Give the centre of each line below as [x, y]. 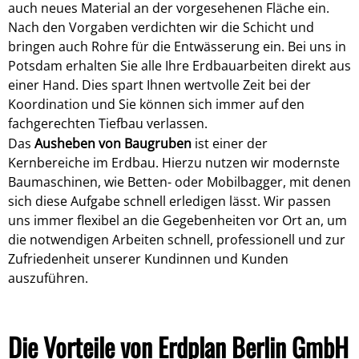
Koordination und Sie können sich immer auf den [156, 104]
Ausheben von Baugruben [111, 144]
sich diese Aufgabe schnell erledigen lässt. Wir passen [169, 202]
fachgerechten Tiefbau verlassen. [108, 123]
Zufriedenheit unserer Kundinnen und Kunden [148, 259]
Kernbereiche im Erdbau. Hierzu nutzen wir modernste [174, 163]
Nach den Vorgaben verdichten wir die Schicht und [161, 27]
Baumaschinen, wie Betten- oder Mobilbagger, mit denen [179, 182]
